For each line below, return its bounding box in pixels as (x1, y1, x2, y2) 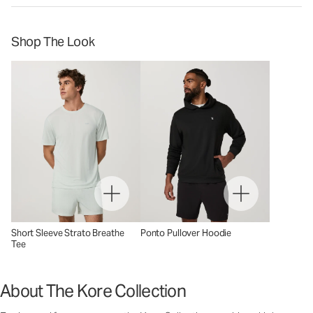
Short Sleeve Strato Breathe (11, 227, 124, 240)
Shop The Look (11, 34, 95, 50)
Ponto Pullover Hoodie (140, 227, 232, 240)
